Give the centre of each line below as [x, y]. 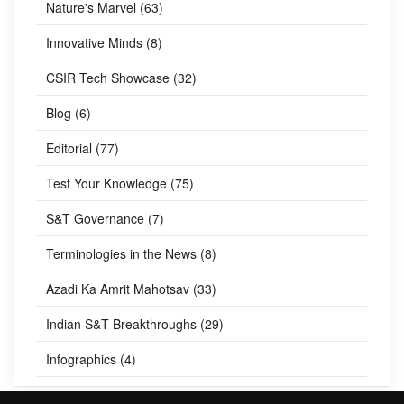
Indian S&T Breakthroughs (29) [135, 323]
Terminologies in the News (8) [131, 253]
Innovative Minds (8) [104, 42]
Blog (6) [69, 112]
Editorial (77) [83, 147]
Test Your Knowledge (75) [120, 183]
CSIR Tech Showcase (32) [121, 77]
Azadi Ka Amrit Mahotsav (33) [131, 288]
